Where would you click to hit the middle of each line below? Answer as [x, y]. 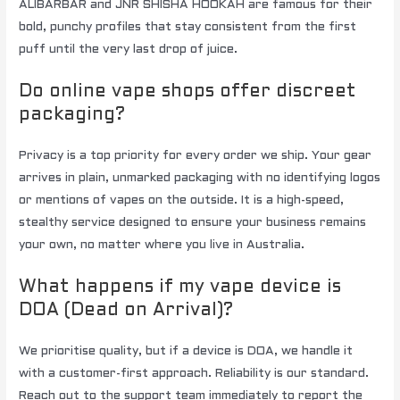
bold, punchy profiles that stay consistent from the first [188, 27]
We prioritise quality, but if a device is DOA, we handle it [186, 351]
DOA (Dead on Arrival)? [126, 310]
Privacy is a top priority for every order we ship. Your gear [196, 155]
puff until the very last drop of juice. [129, 49]
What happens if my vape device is [180, 287]
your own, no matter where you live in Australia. [162, 245]
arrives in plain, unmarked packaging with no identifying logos [200, 178]
